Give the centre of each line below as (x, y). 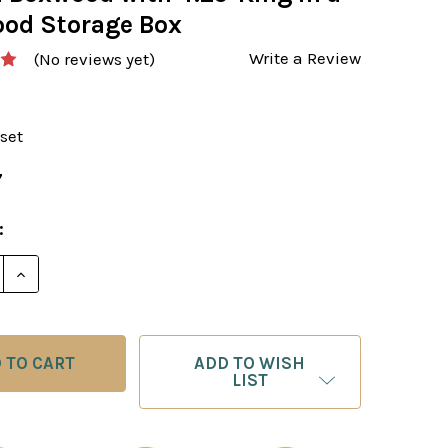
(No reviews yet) (95, 59)
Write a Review (305, 57)
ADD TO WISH (250, 363)
